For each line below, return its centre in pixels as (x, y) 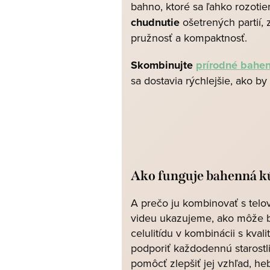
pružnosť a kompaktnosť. (192, 38)
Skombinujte (163, 65)
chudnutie (155, 22)
